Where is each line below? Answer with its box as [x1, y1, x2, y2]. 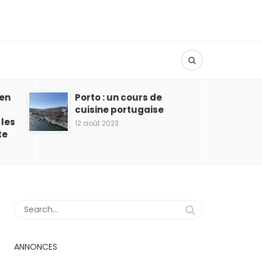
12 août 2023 [75, 118, 119, 128]
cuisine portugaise [75, 104, 164, 116]
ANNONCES [14, 241, 57, 253]
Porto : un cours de [75, 91, 162, 104]
